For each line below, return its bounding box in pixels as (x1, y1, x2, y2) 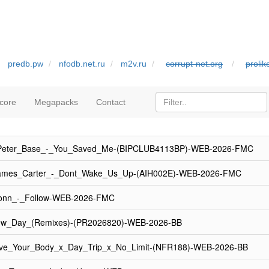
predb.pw (8, 59, 43, 68)
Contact (96, 97, 125, 107)
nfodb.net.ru (59, 59, 105, 68)
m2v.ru (121, 59, 147, 68)
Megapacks (34, 97, 78, 107)
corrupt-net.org (166, 59, 223, 68)
